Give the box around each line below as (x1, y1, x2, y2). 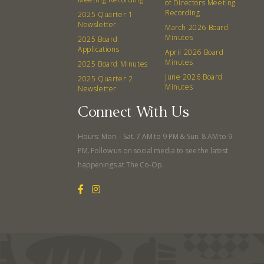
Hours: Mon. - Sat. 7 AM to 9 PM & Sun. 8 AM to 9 (78, 131, 232, 141)
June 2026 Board (165, 72, 223, 82)
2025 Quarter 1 (78, 9, 133, 19)
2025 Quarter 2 (78, 74, 133, 84)
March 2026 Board (165, 22, 229, 32)
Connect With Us (78, 103, 189, 121)
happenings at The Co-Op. (78, 160, 164, 170)
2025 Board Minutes (78, 59, 148, 69)
